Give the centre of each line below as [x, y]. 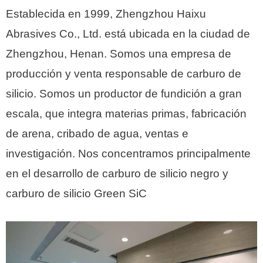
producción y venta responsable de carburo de [124, 73]
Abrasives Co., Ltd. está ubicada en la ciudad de [128, 33]
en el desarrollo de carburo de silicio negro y [117, 173]
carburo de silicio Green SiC [76, 193]
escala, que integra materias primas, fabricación [126, 113]
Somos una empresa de [171, 53]
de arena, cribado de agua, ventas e [97, 133]
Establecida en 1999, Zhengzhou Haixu [106, 14]
